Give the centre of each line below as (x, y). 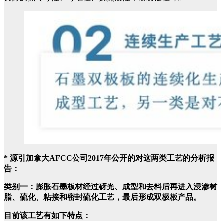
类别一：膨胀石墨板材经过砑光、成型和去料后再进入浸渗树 (110, 187)
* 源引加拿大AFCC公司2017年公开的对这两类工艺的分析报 (109, 158)
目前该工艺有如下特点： (47, 215)
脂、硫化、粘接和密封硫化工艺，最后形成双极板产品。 (103, 197)
